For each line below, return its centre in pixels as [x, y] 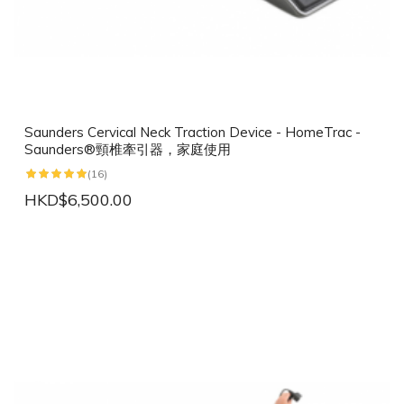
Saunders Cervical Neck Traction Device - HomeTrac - [193, 133]
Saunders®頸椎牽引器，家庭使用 [128, 150]
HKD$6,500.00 [78, 200]
